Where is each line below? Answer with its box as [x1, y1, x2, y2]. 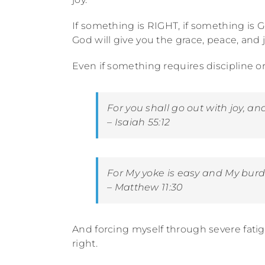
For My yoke [107, 167, 167, 179]
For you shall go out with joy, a [107, 102, 254, 114]
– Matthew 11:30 [107, 181, 183, 193]
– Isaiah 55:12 [107, 116, 170, 128]
